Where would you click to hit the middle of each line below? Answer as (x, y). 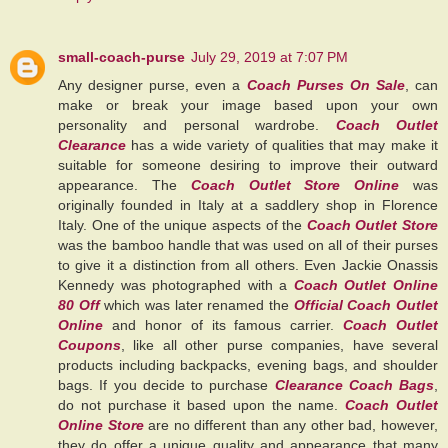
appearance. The (124, 184)
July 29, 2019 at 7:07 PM (269, 56)
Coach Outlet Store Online (295, 184)
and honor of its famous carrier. (223, 324)
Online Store (101, 424)
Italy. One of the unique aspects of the (182, 224)
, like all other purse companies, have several (279, 344)
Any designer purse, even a (152, 84)
